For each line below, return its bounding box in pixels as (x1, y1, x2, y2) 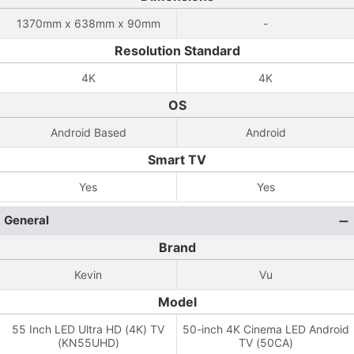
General (4, 213, 49, 228)
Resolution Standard (114, 43, 240, 58)
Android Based (50, 126, 126, 139)
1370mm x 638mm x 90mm (16, 17, 160, 30)
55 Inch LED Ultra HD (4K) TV (12, 322, 164, 336)
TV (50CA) (238, 336, 293, 349)
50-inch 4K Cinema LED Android (182, 322, 349, 336)
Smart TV (148, 152, 206, 168)
